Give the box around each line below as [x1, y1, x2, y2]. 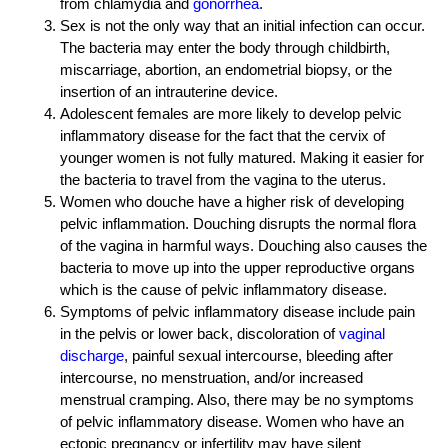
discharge [60, 347, 124, 365]
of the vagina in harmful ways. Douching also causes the [60, 237, 427, 255]
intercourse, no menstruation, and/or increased [60, 369, 363, 387]
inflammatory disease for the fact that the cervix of [60, 127, 385, 145]
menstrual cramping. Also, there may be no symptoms [60, 391, 414, 409]
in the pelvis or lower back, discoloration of [60, 325, 339, 343]
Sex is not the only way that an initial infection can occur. [60, 17, 425, 35]
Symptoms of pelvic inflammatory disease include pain [60, 303, 415, 321]
